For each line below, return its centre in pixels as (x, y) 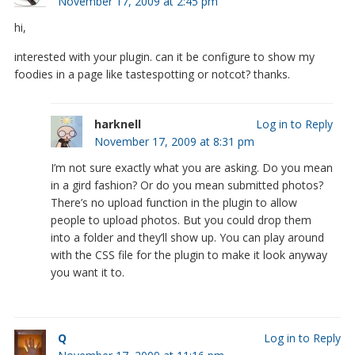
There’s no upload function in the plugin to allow (174, 202)
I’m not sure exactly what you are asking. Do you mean (191, 167)
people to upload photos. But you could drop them (181, 219)
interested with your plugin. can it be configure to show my (164, 56)
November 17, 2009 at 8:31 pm (174, 141)
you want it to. (87, 272)
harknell (117, 124)
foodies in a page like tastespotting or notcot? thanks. (152, 74)
